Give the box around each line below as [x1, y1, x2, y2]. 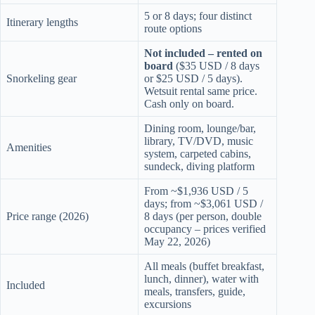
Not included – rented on [144, 46, 262, 59]
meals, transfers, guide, [144, 285, 245, 297]
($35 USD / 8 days [173, 59, 259, 72]
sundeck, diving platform [144, 160, 255, 172]
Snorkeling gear [6, 72, 77, 84]
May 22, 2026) [144, 235, 210, 247]
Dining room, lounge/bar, [144, 122, 256, 134]
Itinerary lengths [6, 15, 78, 28]
